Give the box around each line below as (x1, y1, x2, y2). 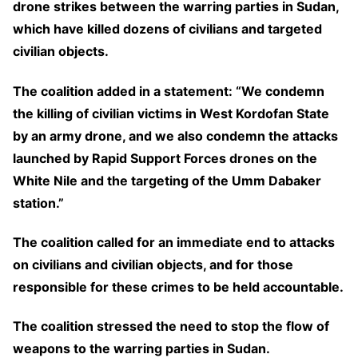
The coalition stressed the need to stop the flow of (13, 318, 329, 335)
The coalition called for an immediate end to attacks (13, 233, 335, 250)
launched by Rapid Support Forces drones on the (13, 149, 317, 166)
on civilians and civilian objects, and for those (13, 256, 293, 272)
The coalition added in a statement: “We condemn (13, 82, 324, 99)
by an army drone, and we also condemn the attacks (13, 127, 338, 144)
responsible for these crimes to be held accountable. (13, 278, 344, 295)
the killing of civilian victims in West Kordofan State (13, 105, 329, 121)
